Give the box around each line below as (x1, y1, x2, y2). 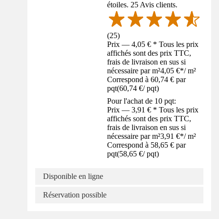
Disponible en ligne (43, 172, 103, 180)
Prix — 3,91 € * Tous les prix (107, 105, 199, 114)
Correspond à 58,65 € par (107, 140, 186, 149)
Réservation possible (43, 190, 107, 199)
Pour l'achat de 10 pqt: (107, 96, 176, 105)
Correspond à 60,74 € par (107, 75, 186, 84)
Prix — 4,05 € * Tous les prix (107, 40, 199, 48)
